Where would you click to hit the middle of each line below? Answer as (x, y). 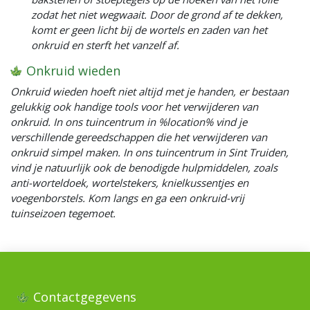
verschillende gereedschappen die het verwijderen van (139, 137)
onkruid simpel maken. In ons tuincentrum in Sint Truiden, (149, 153)
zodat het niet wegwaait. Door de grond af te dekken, (157, 15)
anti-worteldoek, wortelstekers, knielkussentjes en (129, 183)
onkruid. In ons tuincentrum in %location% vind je (129, 122)
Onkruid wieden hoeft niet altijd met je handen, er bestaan (149, 92)
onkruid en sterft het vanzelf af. (105, 45)
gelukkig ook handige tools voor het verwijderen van (134, 107)
